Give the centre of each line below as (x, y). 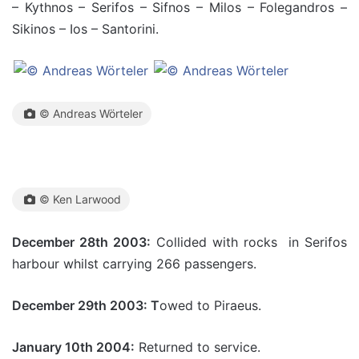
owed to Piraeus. (210, 305)
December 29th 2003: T (86, 305)
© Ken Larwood (80, 199)
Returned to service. (198, 347)
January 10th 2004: (73, 347)
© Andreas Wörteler (91, 113)
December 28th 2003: (81, 242)
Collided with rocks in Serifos (249, 242)
